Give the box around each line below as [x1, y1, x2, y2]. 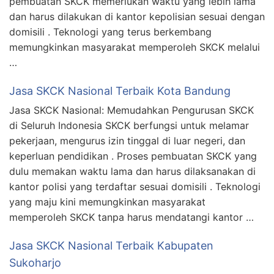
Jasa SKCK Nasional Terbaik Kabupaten [9, 239, 213, 252]
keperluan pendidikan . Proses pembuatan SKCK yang [9, 149, 257, 162]
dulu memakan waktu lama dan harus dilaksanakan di [9, 165, 256, 177]
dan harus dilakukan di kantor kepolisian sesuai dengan [9, 10, 265, 23]
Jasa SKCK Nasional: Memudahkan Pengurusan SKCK [9, 103, 254, 116]
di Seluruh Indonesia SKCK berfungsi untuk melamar [9, 119, 249, 131]
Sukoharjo [9, 256, 61, 269]
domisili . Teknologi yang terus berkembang [9, 25, 212, 38]
